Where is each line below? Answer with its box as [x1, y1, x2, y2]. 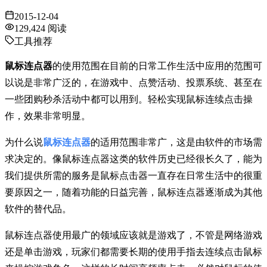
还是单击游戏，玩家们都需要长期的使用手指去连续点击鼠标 [5, 246, 262, 257]
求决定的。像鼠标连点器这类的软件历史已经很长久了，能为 [5, 153, 262, 164]
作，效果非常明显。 [5, 110, 91, 121]
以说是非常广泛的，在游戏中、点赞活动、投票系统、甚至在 [5, 77, 262, 88]
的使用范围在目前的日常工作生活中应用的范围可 [52, 60, 262, 71]
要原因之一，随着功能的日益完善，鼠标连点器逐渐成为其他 [5, 187, 262, 197]
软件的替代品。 [5, 203, 72, 214]
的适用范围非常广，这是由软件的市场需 [91, 136, 262, 147]
